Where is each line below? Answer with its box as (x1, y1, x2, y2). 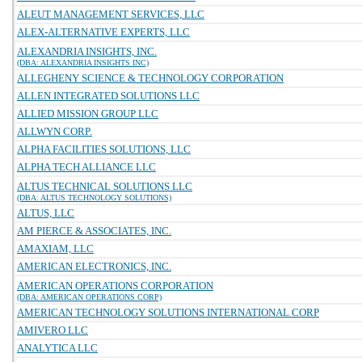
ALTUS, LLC (17, 207, 74, 219)
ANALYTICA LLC (17, 342, 98, 354)
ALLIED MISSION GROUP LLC (17, 107, 158, 120)
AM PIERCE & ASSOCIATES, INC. (17, 225, 171, 237)
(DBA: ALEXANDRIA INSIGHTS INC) (17, 58, 149, 67)
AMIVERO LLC (17, 324, 88, 336)
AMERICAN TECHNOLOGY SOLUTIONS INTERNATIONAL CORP (17, 306, 319, 318)
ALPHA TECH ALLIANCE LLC (17, 161, 156, 173)
